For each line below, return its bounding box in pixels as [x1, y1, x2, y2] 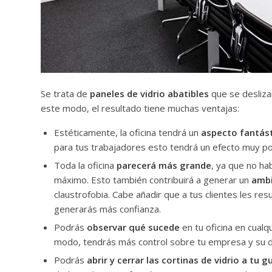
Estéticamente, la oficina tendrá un [54, 126, 201, 139]
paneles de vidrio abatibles [90, 87, 209, 100]
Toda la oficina [54, 159, 117, 172]
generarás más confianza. [54, 203, 161, 216]
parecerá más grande [117, 159, 211, 172]
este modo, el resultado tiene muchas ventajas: [41, 102, 239, 115]
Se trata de [41, 87, 90, 100]
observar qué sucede [84, 221, 180, 234]
